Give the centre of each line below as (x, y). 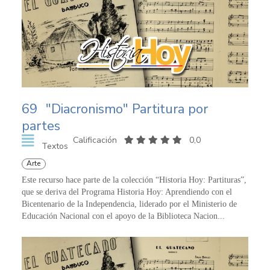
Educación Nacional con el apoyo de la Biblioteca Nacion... (123, 216)
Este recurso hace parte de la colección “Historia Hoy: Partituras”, (134, 180)
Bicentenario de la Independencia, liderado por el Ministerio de (129, 204)
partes (41, 126)
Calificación (96, 140)
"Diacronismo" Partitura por (127, 109)
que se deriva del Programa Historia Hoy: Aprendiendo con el (127, 192)
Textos (55, 146)
